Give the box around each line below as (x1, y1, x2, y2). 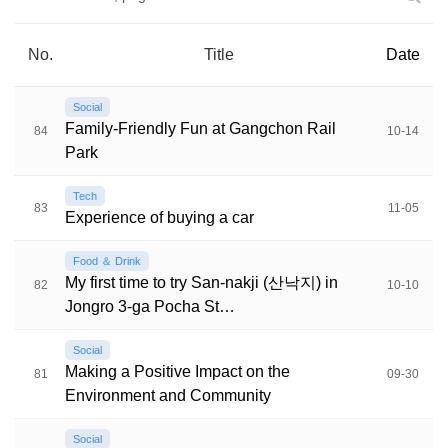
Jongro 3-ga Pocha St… (65, 298, 235, 315)
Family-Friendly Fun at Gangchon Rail (65, 120, 336, 137)
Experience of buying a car (65, 209, 254, 226)
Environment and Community (65, 387, 271, 404)
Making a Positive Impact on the (65, 363, 290, 380)
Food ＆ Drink (73, 255, 141, 267)
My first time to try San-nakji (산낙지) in (65, 274, 338, 291)
